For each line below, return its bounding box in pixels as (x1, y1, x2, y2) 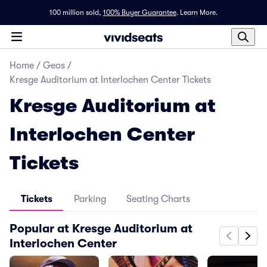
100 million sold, (49, 8, 101, 17)
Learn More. (180, 8, 218, 17)
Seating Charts (126, 194, 190, 204)
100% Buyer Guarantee (103, 8, 176, 17)
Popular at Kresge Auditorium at (10, 222, 193, 235)
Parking (74, 194, 106, 204)
